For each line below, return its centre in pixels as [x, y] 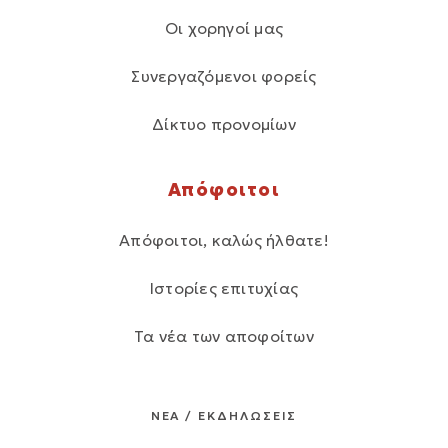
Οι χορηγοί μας [224, 28]
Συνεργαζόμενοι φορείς [224, 76]
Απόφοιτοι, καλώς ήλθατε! [224, 240]
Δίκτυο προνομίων [224, 124]
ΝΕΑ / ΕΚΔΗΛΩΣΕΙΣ [224, 416]
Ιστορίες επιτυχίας [224, 288]
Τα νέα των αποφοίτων [224, 336]
